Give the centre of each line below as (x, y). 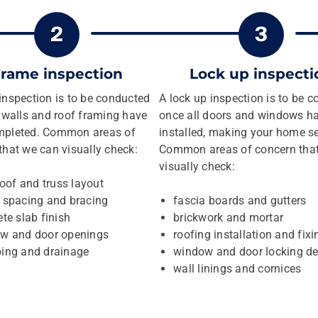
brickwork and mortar (228, 218)
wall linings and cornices (237, 269)
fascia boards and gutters (240, 201)
